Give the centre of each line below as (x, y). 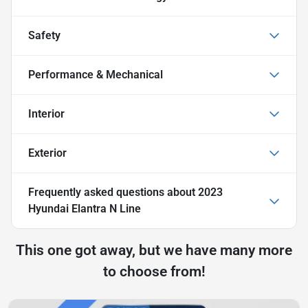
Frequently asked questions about (113, 192)
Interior (46, 113)
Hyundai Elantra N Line (85, 208)
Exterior (47, 153)
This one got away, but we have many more (154, 250)
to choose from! (154, 271)
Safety (44, 35)
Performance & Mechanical (96, 74)
